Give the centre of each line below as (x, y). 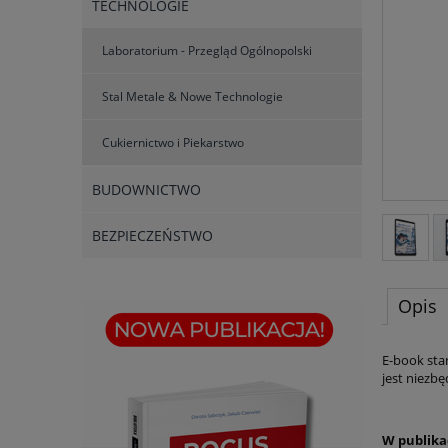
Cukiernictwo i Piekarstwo (173, 143)
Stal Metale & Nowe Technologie (192, 97)
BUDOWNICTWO (146, 190)
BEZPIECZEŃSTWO (152, 236)
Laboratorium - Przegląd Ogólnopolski (207, 51)
